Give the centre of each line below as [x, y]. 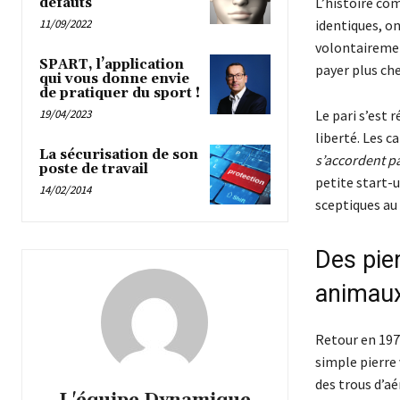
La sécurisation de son [119, 154]
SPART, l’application [112, 64]
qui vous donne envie [114, 79]
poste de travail [94, 169]
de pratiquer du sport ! [120, 93]
